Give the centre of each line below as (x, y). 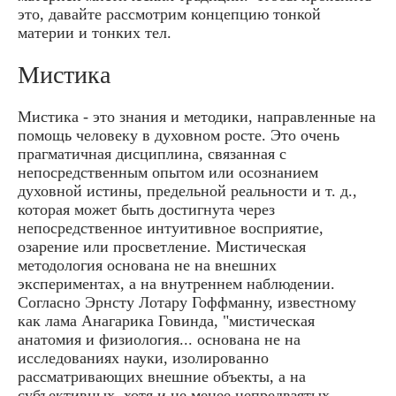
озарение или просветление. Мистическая (162, 246)
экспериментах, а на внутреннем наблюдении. (176, 283)
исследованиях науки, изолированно (143, 358)
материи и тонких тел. (95, 32)
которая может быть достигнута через (146, 209)
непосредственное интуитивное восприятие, (171, 228)
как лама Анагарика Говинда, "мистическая (166, 320)
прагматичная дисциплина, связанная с (152, 153)
